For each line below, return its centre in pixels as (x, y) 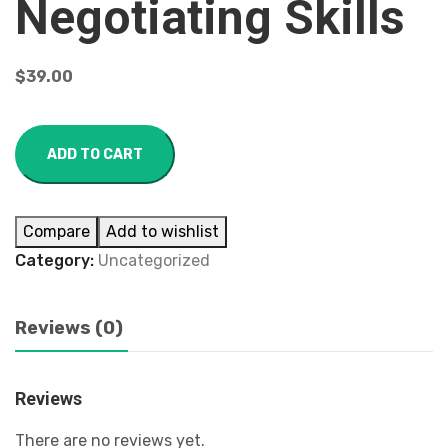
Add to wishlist (162, 231)
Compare (56, 231)
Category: (56, 260)
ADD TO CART (95, 154)
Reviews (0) (69, 328)
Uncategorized (154, 260)
